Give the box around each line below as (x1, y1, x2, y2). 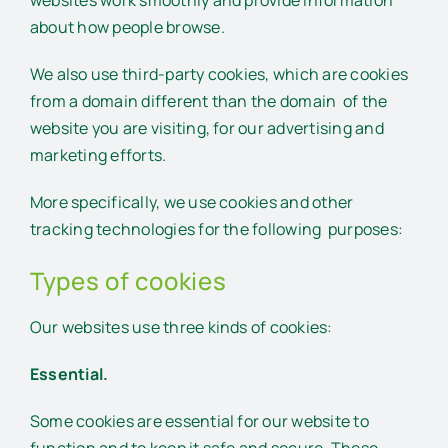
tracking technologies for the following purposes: (30, 218, 403, 241)
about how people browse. (30, 16, 225, 39)
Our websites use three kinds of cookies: (30, 315, 333, 338)
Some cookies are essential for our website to (30, 409, 369, 432)
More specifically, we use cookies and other (30, 191, 354, 214)
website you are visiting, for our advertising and (30, 117, 384, 140)
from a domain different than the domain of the (30, 90, 388, 113)
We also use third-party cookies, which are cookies (30, 63, 408, 86)
